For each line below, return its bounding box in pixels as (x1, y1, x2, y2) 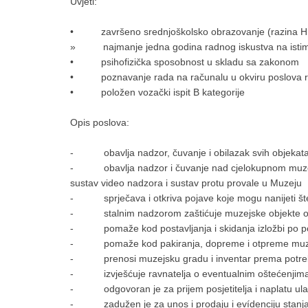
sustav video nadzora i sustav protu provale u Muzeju (70, 177, 302, 188)
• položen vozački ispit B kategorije (70, 87, 245, 98)
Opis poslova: (70, 117, 129, 128)
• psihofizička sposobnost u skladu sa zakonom (70, 56, 299, 67)
